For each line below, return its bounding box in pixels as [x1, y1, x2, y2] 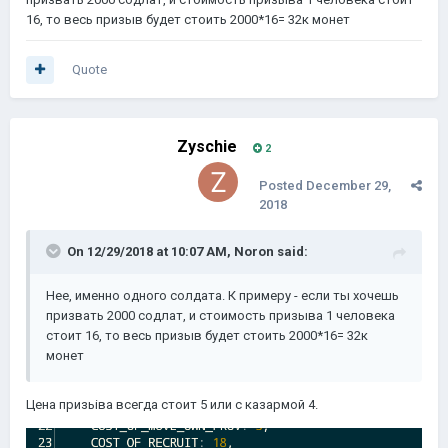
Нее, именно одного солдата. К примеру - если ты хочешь [46, 288, 399, 303]
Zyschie [177, 137, 237, 156]
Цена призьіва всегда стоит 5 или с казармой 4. [26, 397, 321, 412]
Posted [259, 178, 306, 193]
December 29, [306, 178, 391, 193]
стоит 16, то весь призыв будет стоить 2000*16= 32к [46, 328, 368, 343]
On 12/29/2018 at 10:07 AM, [67, 244, 234, 259]
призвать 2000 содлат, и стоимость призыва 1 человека [46, 308, 395, 323]
